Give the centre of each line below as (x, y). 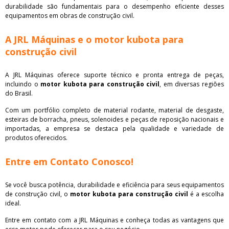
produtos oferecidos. (36, 138)
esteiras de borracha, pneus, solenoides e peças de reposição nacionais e (114, 119)
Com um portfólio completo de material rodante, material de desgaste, (114, 110)
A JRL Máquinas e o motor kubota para (94, 39)
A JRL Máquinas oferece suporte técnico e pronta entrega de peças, (114, 75)
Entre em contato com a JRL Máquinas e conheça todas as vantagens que (114, 220)
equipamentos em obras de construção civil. (70, 15)
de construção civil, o (38, 194)
